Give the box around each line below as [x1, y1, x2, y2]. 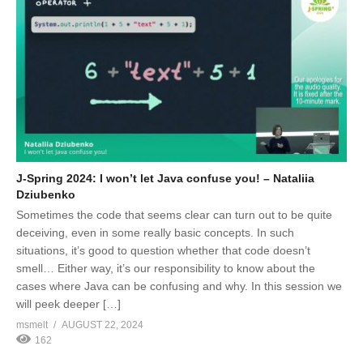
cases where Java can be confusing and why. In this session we [16, 279, 342, 293]
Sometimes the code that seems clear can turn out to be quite [16, 207, 332, 221]
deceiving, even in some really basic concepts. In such [16, 225, 294, 239]
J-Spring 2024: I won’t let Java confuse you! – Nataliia [16, 171, 314, 185]
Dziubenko [16, 187, 75, 201]
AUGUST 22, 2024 [62, 318, 143, 331]
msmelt [16, 318, 48, 331]
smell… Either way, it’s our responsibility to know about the [16, 261, 315, 275]
